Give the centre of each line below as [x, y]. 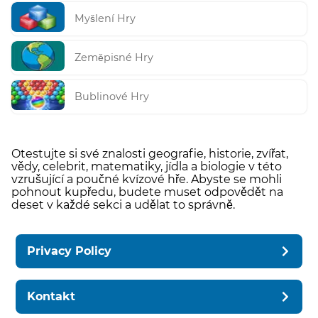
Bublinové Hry [112, 97]
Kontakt [51, 296]
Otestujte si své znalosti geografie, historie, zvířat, [150, 153]
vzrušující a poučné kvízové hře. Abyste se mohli [147, 179]
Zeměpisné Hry [114, 58]
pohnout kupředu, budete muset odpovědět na [147, 192]
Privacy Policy [70, 251]
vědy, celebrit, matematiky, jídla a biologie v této [147, 166]
